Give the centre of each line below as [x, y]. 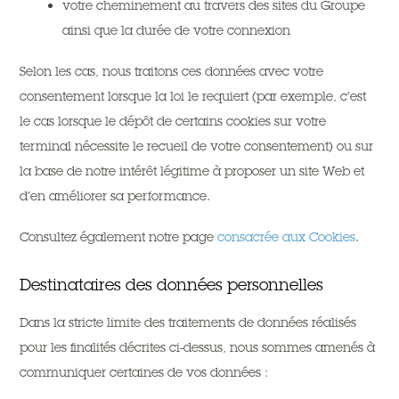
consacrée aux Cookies [287, 237]
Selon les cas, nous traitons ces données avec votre [172, 71]
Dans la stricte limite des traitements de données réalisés [188, 322]
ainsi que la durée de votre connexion [177, 30]
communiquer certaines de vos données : [144, 372]
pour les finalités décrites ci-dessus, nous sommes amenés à [198, 347]
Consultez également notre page [119, 237]
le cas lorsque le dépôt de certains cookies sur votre [173, 121]
